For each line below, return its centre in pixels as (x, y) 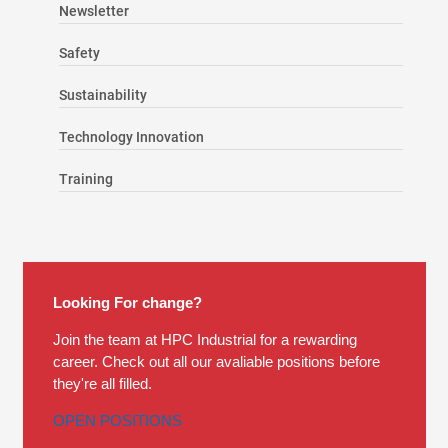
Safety (79, 52)
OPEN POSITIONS (117, 420)
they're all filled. (102, 383)
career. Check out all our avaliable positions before (216, 361)
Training (85, 178)
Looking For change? (127, 302)
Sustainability (102, 94)
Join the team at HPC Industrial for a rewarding (204, 339)
